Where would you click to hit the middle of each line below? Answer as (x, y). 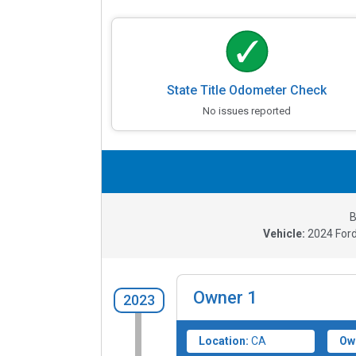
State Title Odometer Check (247, 91)
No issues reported (247, 111)
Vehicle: (284, 234)
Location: (224, 341)
